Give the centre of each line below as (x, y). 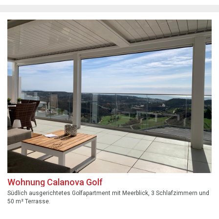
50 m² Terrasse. (29, 201)
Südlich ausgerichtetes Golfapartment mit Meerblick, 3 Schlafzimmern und (108, 193)
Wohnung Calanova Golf (55, 182)
